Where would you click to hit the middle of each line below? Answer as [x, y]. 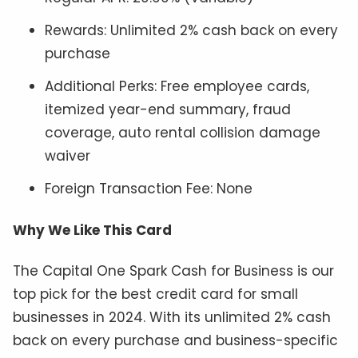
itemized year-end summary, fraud [168, 110]
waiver [68, 156]
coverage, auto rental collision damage [183, 133]
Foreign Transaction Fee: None [149, 189]
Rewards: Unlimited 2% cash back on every [191, 31]
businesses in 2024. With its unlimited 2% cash [172, 318]
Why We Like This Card [92, 230]
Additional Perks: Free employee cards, [177, 87]
